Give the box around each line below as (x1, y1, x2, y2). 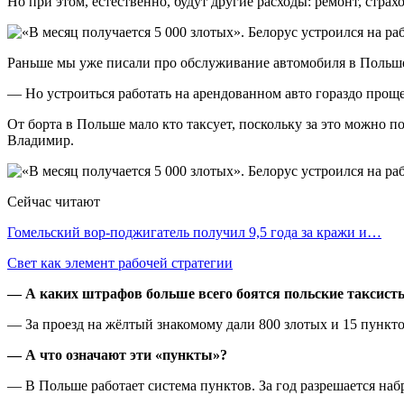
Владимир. (7, 132, 74, 148)
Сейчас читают (7, 193, 100, 209)
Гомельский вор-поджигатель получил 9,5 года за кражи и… (7, 224, 381, 240)
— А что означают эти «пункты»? (7, 346, 227, 363)
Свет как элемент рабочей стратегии (7, 254, 233, 271)
